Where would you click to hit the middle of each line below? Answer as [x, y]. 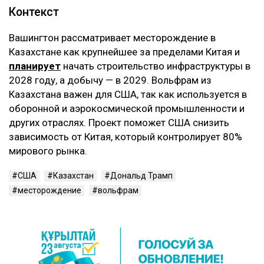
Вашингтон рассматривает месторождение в [112, 38]
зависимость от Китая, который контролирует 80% [126, 137]
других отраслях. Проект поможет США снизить [119, 123]
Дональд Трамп [141, 176]
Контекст [35, 12]
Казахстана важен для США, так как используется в [128, 95]
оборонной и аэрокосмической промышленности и [127, 109]
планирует [35, 66]
